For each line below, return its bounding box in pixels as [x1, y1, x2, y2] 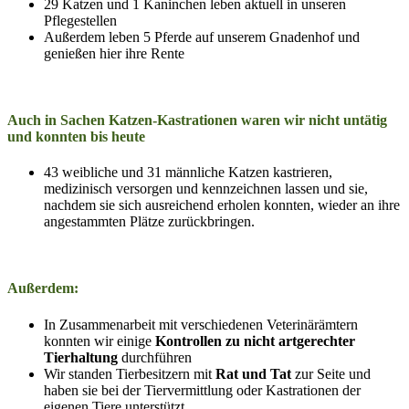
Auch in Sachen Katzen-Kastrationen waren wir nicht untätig [7, 111, 387, 128]
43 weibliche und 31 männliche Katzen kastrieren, [44, 164, 332, 181]
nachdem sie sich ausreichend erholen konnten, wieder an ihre [44, 197, 400, 214]
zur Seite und [291, 365, 371, 382]
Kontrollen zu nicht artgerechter [155, 332, 355, 349]
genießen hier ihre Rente [44, 45, 184, 61]
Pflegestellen [44, 12, 117, 28]
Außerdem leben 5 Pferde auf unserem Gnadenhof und [44, 28, 360, 45]
